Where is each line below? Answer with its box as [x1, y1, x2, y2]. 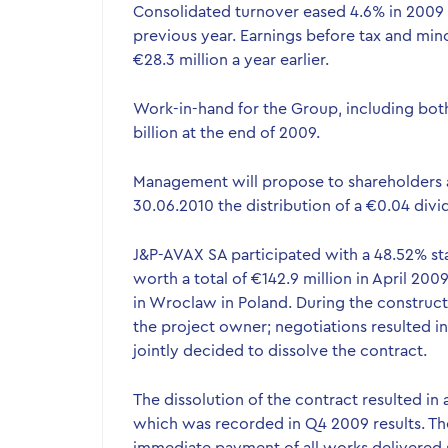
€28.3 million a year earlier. [133, 52, 329, 68]
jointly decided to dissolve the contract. [133, 343, 427, 359]
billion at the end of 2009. [133, 125, 320, 141]
